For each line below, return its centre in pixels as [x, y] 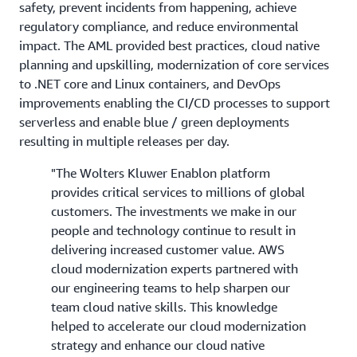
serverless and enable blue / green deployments [154, 122]
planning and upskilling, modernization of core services [174, 64]
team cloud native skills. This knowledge [164, 306]
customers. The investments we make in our [174, 211]
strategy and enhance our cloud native [158, 345]
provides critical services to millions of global [178, 192]
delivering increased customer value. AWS [168, 249]
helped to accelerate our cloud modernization [178, 326]
